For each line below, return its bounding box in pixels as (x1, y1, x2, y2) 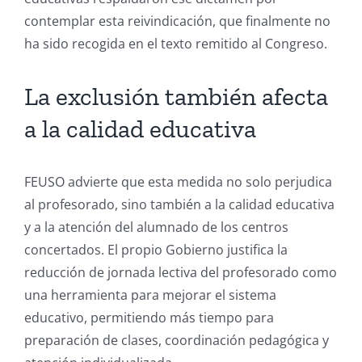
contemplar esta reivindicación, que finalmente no (24, 11, 330, 30)
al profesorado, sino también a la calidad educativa (24, 195, 335, 213)
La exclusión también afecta (24, 81, 328, 112)
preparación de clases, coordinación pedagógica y (24, 330, 329, 349)
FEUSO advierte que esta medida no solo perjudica (24, 172, 332, 191)
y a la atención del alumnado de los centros (24, 217, 288, 236)
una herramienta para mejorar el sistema (24, 285, 276, 304)
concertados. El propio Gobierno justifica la (24, 240, 288, 259)
